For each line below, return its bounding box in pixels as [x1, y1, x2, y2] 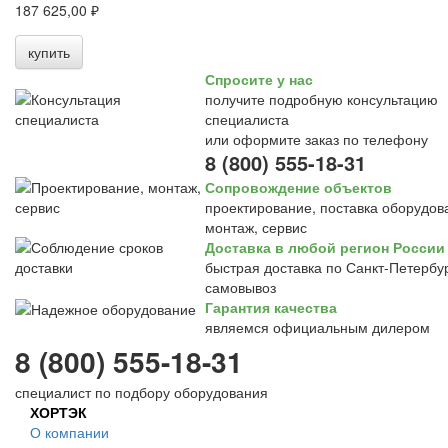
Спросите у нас [205, 69, 313, 89]
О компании [30, 422, 109, 442]
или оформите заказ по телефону [205, 129, 428, 149]
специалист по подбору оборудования [15, 382, 268, 402]
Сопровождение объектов [205, 177, 392, 197]
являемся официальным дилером [205, 317, 430, 337]
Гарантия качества [205, 297, 337, 317]
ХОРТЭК [30, 402, 87, 422]
